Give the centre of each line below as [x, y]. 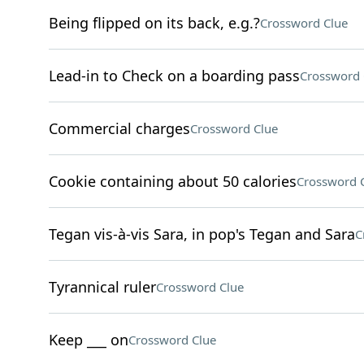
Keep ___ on [88, 340]
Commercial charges [119, 128]
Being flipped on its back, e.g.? [154, 23]
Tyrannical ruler [102, 287]
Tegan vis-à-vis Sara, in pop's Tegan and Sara [201, 234]
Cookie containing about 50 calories [172, 181]
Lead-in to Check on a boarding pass [174, 76]
